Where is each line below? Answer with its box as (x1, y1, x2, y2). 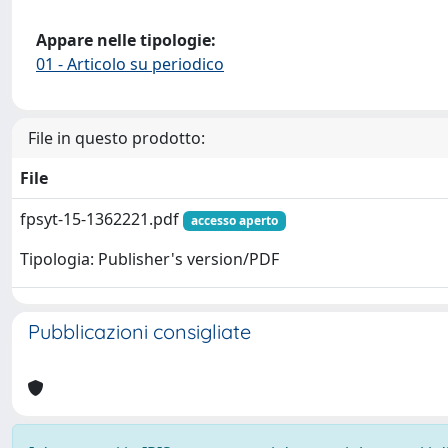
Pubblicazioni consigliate (28, 319, 251, 344)
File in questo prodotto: (28, 127, 205, 149)
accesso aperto (190, 212, 278, 229)
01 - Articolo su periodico (36, 53, 224, 75)
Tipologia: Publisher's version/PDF (20, 248, 279, 271)
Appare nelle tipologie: (36, 29, 216, 51)
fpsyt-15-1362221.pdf (20, 208, 183, 230)
